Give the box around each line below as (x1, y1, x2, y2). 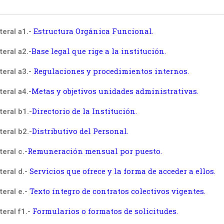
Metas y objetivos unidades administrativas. (31, 86, 198, 96)
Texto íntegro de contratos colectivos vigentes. (29, 186, 205, 196)
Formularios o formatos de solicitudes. (32, 206, 178, 216)
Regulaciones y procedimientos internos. (33, 66, 189, 76)
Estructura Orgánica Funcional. (33, 26, 153, 36)
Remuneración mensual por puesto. (27, 146, 162, 156)
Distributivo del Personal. (31, 126, 128, 136)
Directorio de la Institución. (31, 106, 137, 116)
